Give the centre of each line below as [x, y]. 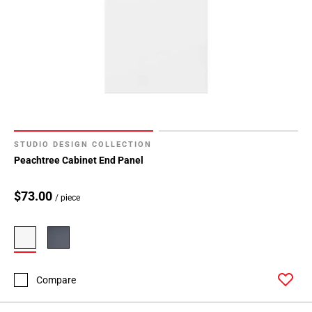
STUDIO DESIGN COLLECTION [83, 145]
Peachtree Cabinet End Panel [79, 161]
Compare [56, 280]
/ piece [68, 198]
